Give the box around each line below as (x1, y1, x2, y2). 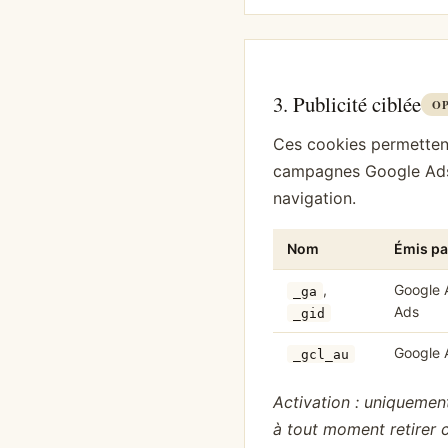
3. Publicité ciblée (273, 90, 421, 119)
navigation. (273, 187, 356, 208)
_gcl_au (292, 346, 349, 362)
